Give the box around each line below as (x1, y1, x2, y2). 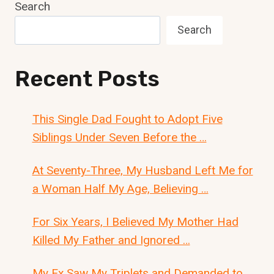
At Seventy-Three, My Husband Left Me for (32, 163, 253, 177)
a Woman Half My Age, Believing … (32, 181, 209, 196)
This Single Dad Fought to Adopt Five (32, 111, 223, 126)
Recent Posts (15, 65, 160, 92)
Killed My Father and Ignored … (32, 232, 190, 247)
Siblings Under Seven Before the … (32, 130, 207, 144)
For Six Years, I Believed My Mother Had (32, 214, 239, 229)
